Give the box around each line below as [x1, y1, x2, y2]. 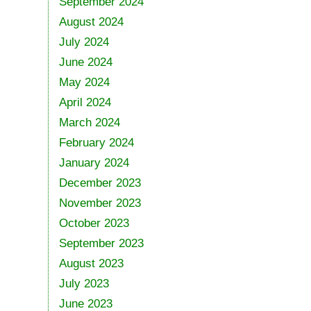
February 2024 [58, 135, 134, 149]
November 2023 [58, 196, 141, 210]
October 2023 [58, 216, 129, 230]
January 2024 [58, 155, 129, 169]
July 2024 [58, 35, 109, 49]
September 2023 [58, 236, 144, 250]
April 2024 [58, 95, 111, 109]
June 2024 [58, 55, 112, 69]
